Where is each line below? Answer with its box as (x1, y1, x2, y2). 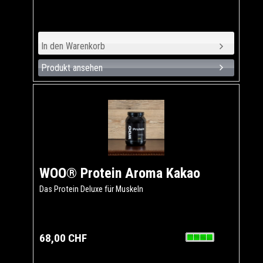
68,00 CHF (39, 231, 87, 245)
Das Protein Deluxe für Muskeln (39, 184, 143, 194)
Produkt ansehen (41, 62, 103, 73)
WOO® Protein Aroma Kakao (39, 164, 200, 181)
